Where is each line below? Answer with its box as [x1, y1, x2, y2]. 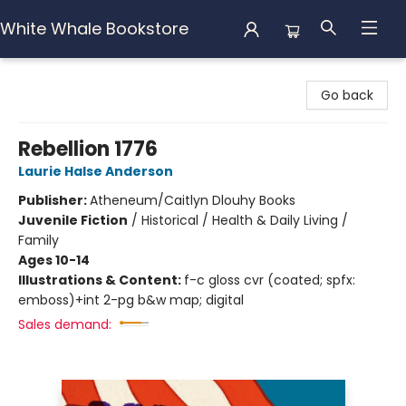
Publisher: [18, 191, 90, 209]
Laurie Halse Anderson [18, 162, 173, 180]
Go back [321, 86, 373, 104]
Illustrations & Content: [18, 271, 184, 289]
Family [18, 231, 59, 249]
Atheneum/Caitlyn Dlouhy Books [90, 191, 295, 209]
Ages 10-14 [18, 251, 90, 269]
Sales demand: [18, 315, 111, 333]
